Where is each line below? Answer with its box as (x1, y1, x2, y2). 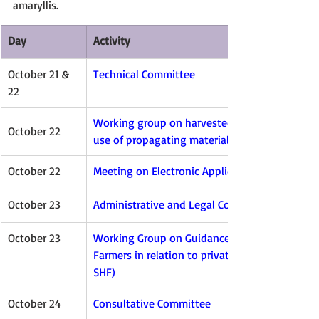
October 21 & (8, 67, 72, 81)
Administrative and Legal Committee (93, 197, 271, 211)
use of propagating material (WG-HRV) (93, 132, 280, 147)
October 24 (8, 296, 61, 310)
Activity (93, 33, 130, 48)
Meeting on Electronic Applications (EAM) (93, 164, 293, 178)
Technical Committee (93, 67, 195, 81)
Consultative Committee (93, 296, 211, 310)
